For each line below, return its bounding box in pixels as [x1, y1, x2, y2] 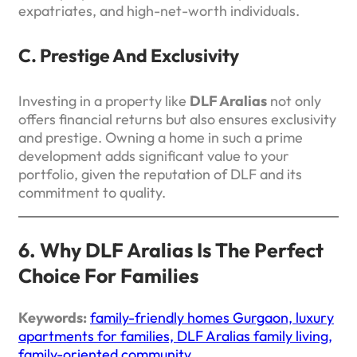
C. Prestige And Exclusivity [18, 44, 239, 68]
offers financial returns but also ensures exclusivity [18, 109, 336, 128]
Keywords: [18, 308, 87, 327]
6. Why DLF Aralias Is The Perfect [18, 237, 324, 263]
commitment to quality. [18, 182, 166, 202]
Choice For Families [18, 262, 198, 288]
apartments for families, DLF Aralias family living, [18, 326, 332, 345]
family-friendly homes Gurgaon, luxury [90, 308, 334, 327]
